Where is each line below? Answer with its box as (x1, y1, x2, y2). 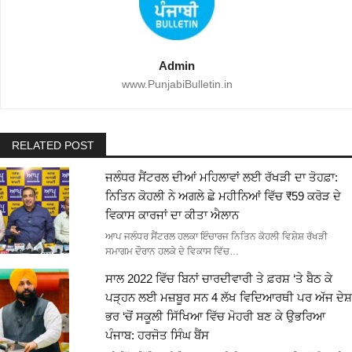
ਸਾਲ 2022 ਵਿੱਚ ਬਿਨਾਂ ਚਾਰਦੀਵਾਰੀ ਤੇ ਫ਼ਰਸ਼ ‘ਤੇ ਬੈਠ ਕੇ (104, 271, 332, 285)
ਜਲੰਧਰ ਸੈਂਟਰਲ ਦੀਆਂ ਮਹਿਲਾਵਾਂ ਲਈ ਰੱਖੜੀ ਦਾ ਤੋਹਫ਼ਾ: (104, 170, 338, 184)
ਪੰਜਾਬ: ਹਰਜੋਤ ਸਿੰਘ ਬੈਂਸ (104, 328, 209, 342)
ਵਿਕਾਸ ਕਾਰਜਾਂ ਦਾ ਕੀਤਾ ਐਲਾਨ (104, 207, 239, 222)
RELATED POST (12, 138, 94, 152)
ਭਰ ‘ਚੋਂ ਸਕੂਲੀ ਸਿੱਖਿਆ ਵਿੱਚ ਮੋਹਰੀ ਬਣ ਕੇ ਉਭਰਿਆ (104, 309, 325, 323)
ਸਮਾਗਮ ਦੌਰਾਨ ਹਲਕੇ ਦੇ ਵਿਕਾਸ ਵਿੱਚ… (104, 245, 239, 257)
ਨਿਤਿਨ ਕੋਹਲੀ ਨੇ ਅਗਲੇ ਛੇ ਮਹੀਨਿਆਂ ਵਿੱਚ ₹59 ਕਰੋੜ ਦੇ (104, 189, 341, 203)
